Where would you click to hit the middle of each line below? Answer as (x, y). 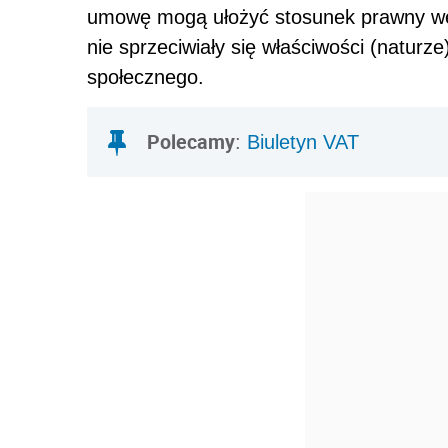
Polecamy (191, 142)
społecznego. (145, 77)
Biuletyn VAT (303, 142)
